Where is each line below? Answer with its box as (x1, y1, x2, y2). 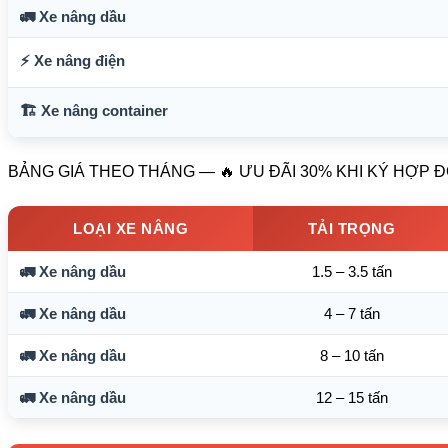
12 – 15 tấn (315, 388, 388, 406)
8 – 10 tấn (319, 346, 384, 364)
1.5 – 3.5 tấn (311, 262, 392, 280)
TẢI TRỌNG (307, 219, 396, 237)
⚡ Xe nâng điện (20, 51, 125, 69)
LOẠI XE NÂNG (73, 219, 188, 237)
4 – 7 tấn (323, 304, 380, 322)
